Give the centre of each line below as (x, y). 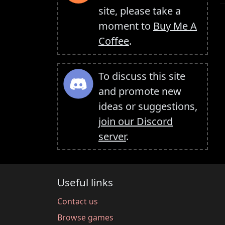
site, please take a (140, 11)
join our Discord (136, 122)
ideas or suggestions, (148, 106)
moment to (126, 26)
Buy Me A (175, 26)
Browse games (85, 217)
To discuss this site (142, 76)
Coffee (114, 41)
